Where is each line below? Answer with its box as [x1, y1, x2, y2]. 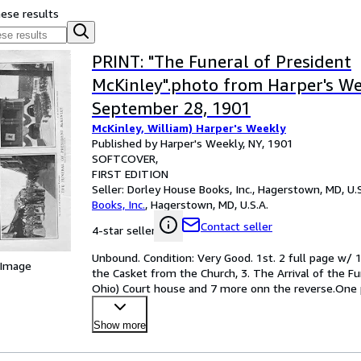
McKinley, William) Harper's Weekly [92, 121, 286, 135]
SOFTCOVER [92, 151, 156, 165]
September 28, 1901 [92, 98, 251, 118]
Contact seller [201, 219, 272, 233]
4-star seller [92, 223, 156, 237]
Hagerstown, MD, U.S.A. [151, 197, 268, 211]
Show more [93, 319, 146, 331]
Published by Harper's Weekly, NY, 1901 [92, 136, 293, 150]
